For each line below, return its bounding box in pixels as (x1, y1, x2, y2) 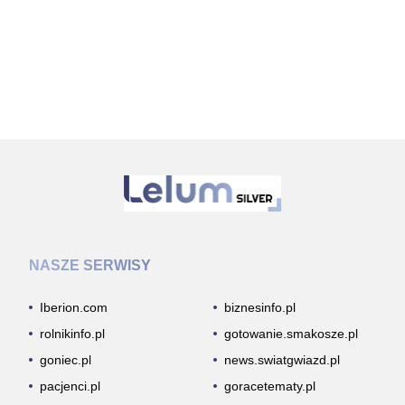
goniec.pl (40, 352, 91, 367)
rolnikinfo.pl (40, 325, 105, 341)
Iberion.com (40, 299, 108, 315)
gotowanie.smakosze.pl (224, 325, 358, 341)
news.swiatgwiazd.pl (224, 352, 340, 367)
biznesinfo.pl (224, 299, 296, 315)
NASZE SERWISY (29, 257, 151, 273)
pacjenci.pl (40, 378, 100, 393)
